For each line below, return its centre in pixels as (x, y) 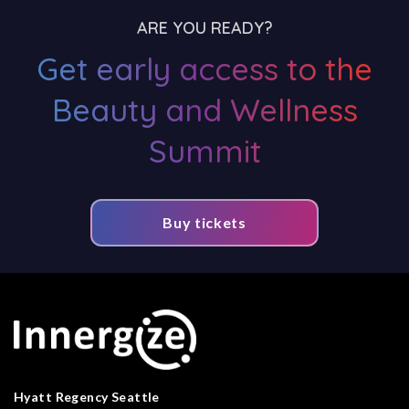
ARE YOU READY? (204, 28)
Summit (204, 152)
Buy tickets (204, 223)
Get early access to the (204, 69)
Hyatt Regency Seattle (87, 397)
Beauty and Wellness (204, 110)
